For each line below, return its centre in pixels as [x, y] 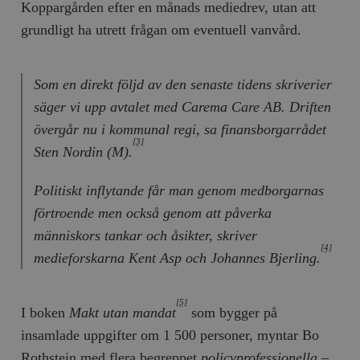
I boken [45, 312]
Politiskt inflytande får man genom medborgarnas [178, 190]
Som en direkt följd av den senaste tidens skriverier [182, 84]
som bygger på [233, 312]
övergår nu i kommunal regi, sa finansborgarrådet [180, 129]
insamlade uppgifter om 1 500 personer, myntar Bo [170, 335]
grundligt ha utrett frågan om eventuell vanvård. [162, 29]
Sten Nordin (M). [83, 151]
